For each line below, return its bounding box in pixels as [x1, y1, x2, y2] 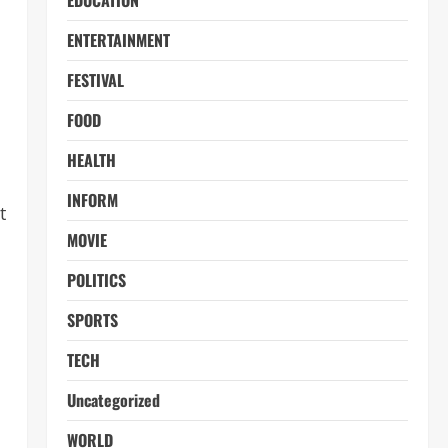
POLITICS [66, 268, 126, 292]
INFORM [66, 188, 118, 212]
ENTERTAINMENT [66, 28, 170, 52]
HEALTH [66, 148, 116, 172]
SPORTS [66, 308, 118, 332]
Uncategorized [66, 388, 160, 412]
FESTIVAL [66, 68, 124, 92]
